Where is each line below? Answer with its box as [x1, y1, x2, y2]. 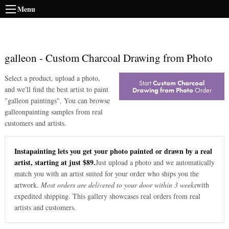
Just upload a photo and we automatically [95, 157, 215, 168]
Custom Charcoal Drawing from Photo [45, 51, 213, 65]
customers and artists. [4, 118, 66, 128]
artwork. [14, 180, 39, 190]
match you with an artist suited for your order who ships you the [14, 169, 199, 179]
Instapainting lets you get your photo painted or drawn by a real [14, 146, 212, 157]
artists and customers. [14, 202, 76, 213]
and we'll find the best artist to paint [4, 84, 108, 94]
